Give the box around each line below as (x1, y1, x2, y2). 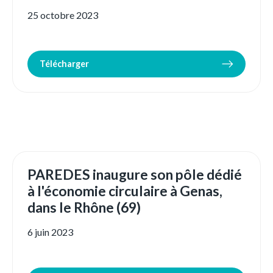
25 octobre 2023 (27, 9, 98, 21)
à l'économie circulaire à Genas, (27, 182, 222, 200)
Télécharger (40, 58, 89, 69)
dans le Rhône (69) (27, 199, 141, 216)
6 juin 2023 (27, 226, 73, 238)
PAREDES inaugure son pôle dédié (27, 166, 242, 183)
